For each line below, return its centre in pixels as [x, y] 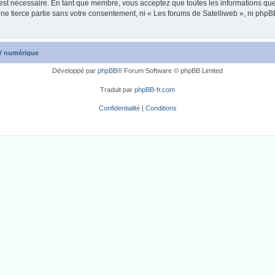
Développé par [75, 71]
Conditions [161, 108]
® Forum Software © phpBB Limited [170, 71]
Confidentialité [119, 108]
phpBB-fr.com [155, 89]
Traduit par [117, 89]
